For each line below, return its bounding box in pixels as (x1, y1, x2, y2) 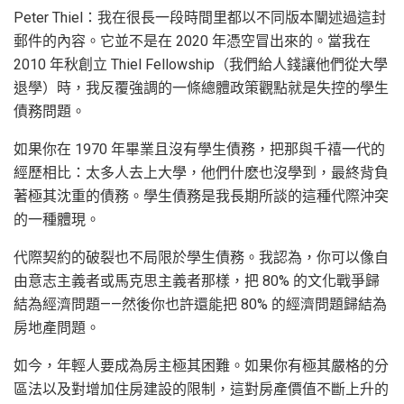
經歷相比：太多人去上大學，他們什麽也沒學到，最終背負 (14, 164, 389, 182)
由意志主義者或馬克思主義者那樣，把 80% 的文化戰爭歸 (14, 272, 380, 290)
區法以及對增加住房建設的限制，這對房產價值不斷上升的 (14, 381, 389, 399)
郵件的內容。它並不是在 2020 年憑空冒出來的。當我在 (14, 32, 371, 50)
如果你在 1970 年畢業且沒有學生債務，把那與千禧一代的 (14, 141, 385, 159)
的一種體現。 (14, 211, 100, 229)
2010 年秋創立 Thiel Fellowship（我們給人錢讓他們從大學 (14, 56, 388, 74)
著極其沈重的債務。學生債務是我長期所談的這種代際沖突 (14, 188, 389, 206)
